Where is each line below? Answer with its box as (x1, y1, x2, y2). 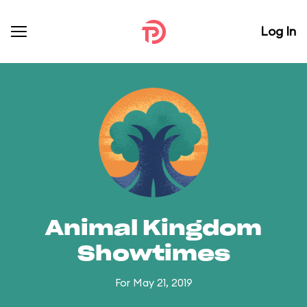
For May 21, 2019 (114, 276, 193, 289)
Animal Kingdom (45, 219, 262, 239)
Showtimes (77, 244, 230, 265)
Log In (260, 23, 296, 39)
